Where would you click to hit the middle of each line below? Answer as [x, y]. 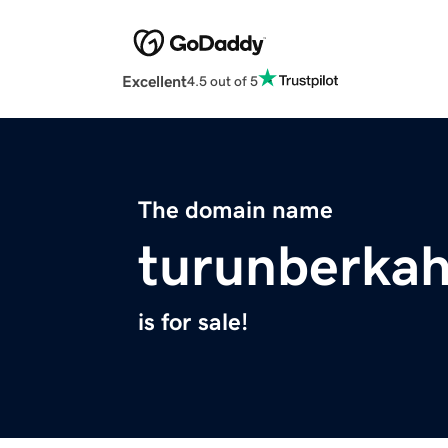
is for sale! [193, 322]
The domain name [235, 210]
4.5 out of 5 [222, 80]
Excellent [154, 81]
